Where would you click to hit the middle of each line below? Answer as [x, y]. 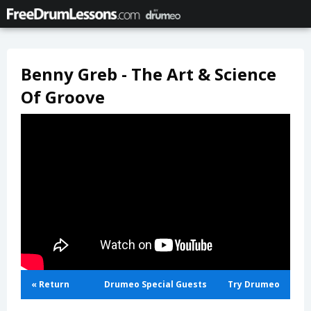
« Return [50, 285]
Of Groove [63, 97]
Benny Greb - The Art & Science [149, 74]
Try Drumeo [254, 285]
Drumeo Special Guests [155, 285]
